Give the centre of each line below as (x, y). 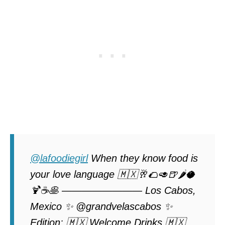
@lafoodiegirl (59, 158)
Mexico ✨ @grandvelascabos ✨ (101, 206)
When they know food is (143, 158)
